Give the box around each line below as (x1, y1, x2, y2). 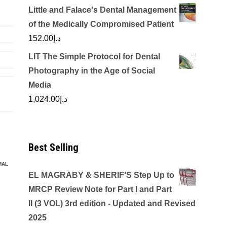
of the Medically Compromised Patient (28, 20, 174, 28)
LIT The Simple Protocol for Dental (28, 52, 160, 61)
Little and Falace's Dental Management (28, 6, 176, 14)
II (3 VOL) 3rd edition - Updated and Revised (28, 199, 196, 208)
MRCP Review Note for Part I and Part (28, 185, 172, 194)
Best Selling (28, 141, 79, 154)
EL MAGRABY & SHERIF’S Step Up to (28, 171, 174, 179)
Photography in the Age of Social (28, 66, 155, 75)
